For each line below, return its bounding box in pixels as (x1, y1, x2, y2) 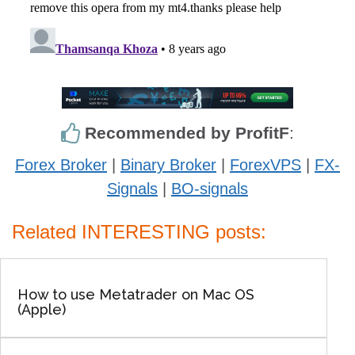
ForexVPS (230, 156, 301, 174)
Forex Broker (15, 156, 107, 174)
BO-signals (171, 180, 248, 198)
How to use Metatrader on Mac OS (17, 286, 254, 303)
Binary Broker (120, 156, 216, 174)
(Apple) (17, 301, 66, 319)
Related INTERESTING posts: (12, 221, 266, 243)
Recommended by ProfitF (80, 124, 289, 143)
